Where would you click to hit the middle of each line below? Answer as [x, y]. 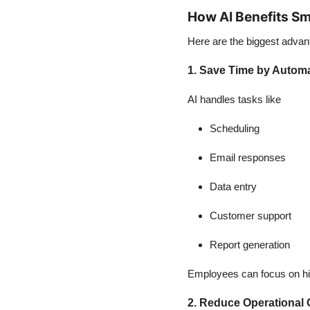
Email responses [247, 158]
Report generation [249, 245]
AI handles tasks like [234, 100]
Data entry [233, 187]
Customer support [250, 216]
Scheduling [234, 129]
